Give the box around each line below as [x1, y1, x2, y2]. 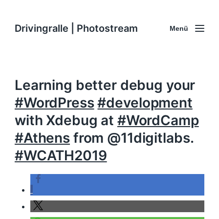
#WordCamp [117, 112, 199, 129]
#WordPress [15, 94, 94, 111]
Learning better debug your [15, 77, 196, 93]
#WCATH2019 [15, 147, 107, 164]
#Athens [15, 130, 70, 146]
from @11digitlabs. [70, 130, 194, 146]
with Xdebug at [15, 112, 117, 129]
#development [97, 94, 193, 111]
